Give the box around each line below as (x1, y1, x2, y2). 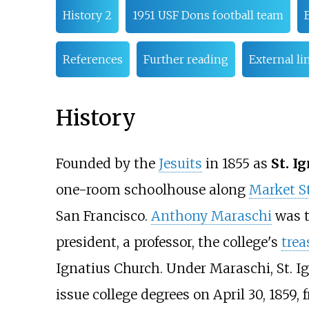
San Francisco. (55, 207, 151, 224)
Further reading (143, 52, 228, 67)
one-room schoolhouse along (55, 181, 249, 198)
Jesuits (158, 154, 202, 172)
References (62, 52, 123, 67)
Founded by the (55, 154, 159, 172)
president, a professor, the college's (55, 233, 281, 250)
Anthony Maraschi (150, 207, 272, 224)
